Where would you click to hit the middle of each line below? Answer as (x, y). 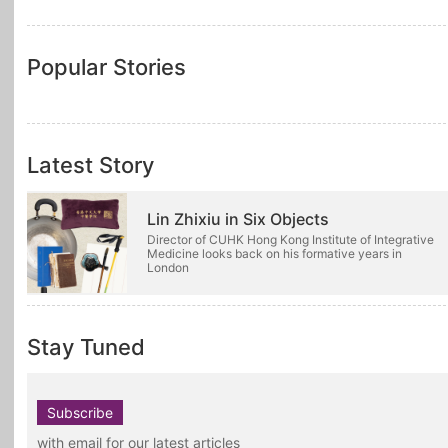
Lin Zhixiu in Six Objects (238, 218)
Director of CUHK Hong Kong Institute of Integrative (290, 239)
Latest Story (90, 164)
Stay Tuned (86, 346)
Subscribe (80, 412)
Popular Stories (106, 66)
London (168, 267)
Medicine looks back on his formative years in (274, 253)
